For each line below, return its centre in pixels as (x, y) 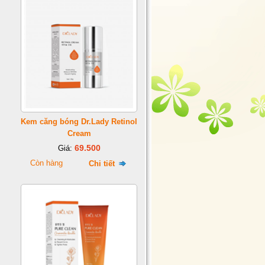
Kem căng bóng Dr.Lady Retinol (79, 122)
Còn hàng (46, 163)
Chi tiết (103, 164)
